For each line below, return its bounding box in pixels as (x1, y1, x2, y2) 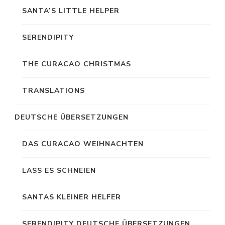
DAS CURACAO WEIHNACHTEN (22, 139, 144, 149)
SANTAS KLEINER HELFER (22, 192, 121, 202)
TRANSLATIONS (22, 86, 85, 95)
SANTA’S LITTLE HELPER (22, 6, 120, 16)
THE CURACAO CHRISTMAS (22, 59, 131, 69)
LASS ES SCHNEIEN (22, 166, 96, 175)
